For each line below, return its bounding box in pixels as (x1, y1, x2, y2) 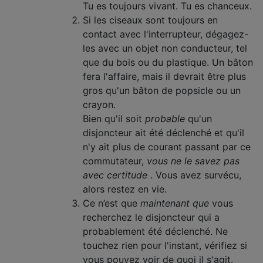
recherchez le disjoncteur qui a (83, 211, 220, 223)
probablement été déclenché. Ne (83, 225, 228, 237)
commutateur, (83, 155, 147, 167)
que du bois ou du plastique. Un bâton (83, 56, 253, 68)
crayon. (83, 99, 116, 110)
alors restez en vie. (83, 183, 167, 195)
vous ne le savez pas (147, 155, 240, 167)
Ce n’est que (83, 197, 140, 209)
